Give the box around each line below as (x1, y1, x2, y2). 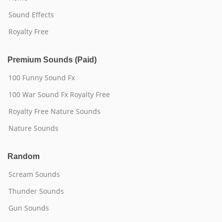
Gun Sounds (8, 203, 49, 213)
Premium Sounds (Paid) (7, 55, 97, 64)
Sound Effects (8, 10, 54, 19)
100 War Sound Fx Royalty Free (8, 90, 110, 99)
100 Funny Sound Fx (8, 73, 75, 82)
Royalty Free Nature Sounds (8, 107, 101, 116)
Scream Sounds (8, 169, 60, 179)
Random (7, 152, 40, 161)
